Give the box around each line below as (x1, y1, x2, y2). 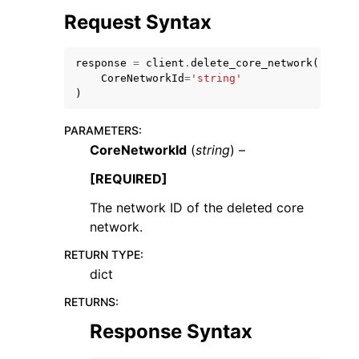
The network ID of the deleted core (90, 200, 304, 216)
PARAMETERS (64, 123, 139, 137)
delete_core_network (191, 57, 313, 69)
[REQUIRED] (90, 171, 167, 187)
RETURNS (64, 295, 115, 309)
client (146, 57, 184, 69)
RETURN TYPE (64, 248, 140, 261)
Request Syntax (64, 10, 212, 34)
